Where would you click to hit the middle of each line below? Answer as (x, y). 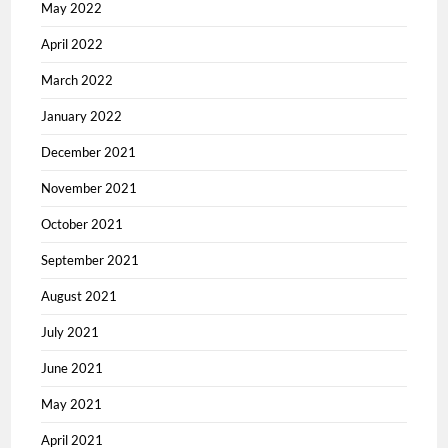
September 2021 (90, 259)
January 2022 (82, 115)
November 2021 (89, 187)
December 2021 (89, 151)
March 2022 (77, 79)
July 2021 (70, 331)
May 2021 (72, 403)
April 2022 (72, 43)
